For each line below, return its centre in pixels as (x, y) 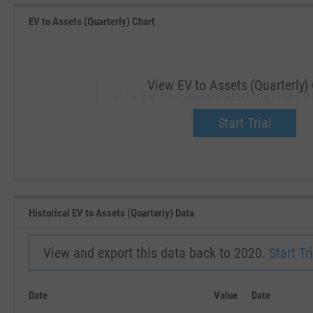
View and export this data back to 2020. (156, 253)
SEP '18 (95, 172)
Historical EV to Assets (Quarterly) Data (111, 213)
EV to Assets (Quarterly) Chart (92, 21)
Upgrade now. (228, 117)
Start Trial (245, 123)
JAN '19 (228, 172)
